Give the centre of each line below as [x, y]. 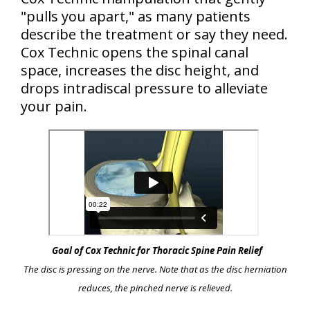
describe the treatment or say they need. [154, 34]
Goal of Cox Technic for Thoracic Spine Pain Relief [157, 250]
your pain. [54, 106]
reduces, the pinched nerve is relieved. [155, 288]
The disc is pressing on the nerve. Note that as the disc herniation [155, 269]
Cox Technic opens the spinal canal [135, 52]
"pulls [41, 16]
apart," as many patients [170, 16]
